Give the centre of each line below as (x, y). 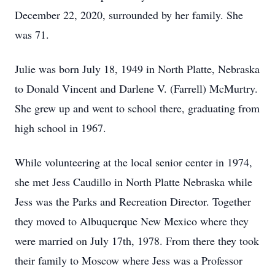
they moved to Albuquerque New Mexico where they (132, 221)
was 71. (32, 34)
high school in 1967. (60, 128)
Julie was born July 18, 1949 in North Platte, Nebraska (137, 69)
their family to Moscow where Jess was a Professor (129, 260)
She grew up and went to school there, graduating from (137, 108)
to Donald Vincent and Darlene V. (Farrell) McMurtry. (136, 88)
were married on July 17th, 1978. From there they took (137, 241)
